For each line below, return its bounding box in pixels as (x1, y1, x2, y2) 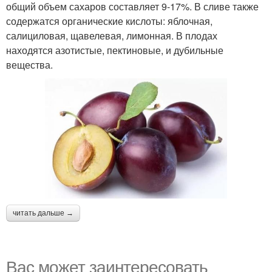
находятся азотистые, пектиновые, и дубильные (6, 42, 223, 57)
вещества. (6, 57, 53, 72)
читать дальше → (13, 208, 73, 217)
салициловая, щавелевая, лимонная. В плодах (6, 28, 217, 42)
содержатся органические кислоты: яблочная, (6, 13, 212, 28)
